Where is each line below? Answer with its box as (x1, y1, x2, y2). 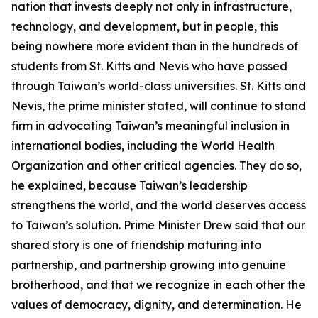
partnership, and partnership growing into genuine (11, 258, 286, 272)
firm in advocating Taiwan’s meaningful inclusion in (11, 119, 290, 133)
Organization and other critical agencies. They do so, (11, 158, 302, 172)
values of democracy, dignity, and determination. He (11, 297, 302, 312)
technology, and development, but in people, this (11, 19, 278, 33)
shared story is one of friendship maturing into (11, 238, 261, 252)
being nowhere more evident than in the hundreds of (11, 39, 298, 53)
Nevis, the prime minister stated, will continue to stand (11, 99, 306, 113)
